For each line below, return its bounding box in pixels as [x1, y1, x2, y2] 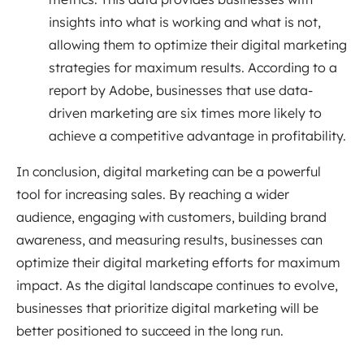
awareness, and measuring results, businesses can [16, 231, 323, 248]
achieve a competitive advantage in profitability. [49, 127, 346, 144]
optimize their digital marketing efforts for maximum [16, 253, 340, 271]
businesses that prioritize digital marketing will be [16, 299, 318, 316]
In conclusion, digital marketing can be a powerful [16, 162, 321, 180]
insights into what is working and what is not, [49, 13, 321, 30]
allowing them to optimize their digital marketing [49, 36, 347, 53]
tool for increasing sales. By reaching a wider [16, 185, 289, 202]
